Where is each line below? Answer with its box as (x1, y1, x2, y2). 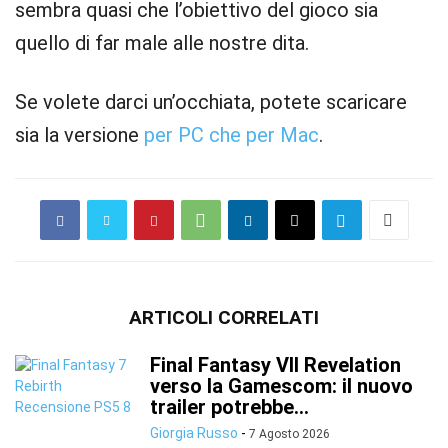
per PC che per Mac (144, 123, 319, 147)
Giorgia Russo (150, 425, 238, 441)
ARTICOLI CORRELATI (129, 306, 319, 329)
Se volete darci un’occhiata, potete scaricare (15, 90, 407, 114)
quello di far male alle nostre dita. (15, 31, 309, 55)
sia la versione (15, 123, 144, 147)
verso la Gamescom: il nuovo (150, 374, 413, 398)
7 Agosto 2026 (249, 427, 330, 441)
